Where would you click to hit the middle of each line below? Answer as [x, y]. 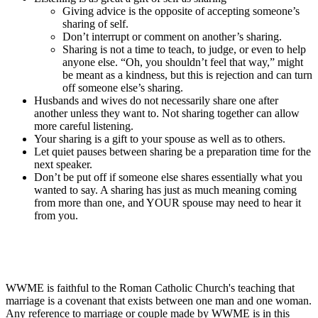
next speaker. [63, 164]
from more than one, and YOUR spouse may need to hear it [168, 202]
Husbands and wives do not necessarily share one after [156, 100]
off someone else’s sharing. [123, 87]
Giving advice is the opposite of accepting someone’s [181, 11]
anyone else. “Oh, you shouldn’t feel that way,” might [183, 62]
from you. [56, 215]
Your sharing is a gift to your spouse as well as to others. [160, 138]
